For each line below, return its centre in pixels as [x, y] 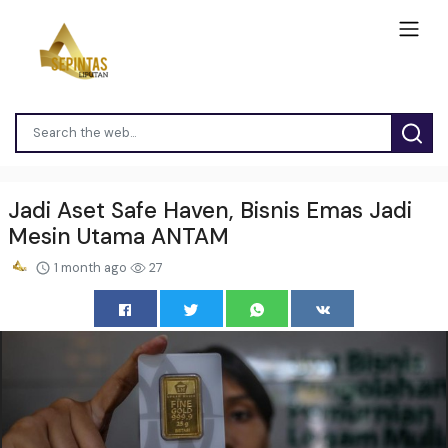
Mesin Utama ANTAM [118, 236]
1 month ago [90, 267]
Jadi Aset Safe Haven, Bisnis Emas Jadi [210, 210]
